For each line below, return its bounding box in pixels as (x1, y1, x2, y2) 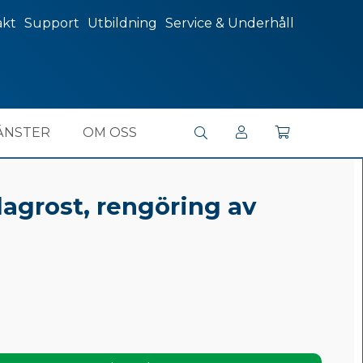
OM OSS (82, 125, 137, 140)
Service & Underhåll (165, 15, 294, 31)
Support (24, 15, 79, 31)
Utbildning (88, 15, 157, 31)
